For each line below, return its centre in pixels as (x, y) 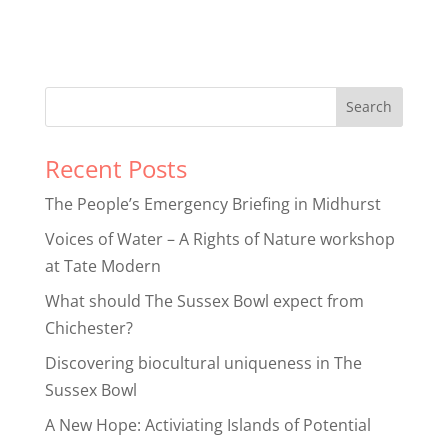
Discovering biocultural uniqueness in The (203, 362)
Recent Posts (115, 168)
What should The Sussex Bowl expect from (204, 300)
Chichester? (88, 327)
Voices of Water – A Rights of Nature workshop (219, 238)
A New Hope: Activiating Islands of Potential (207, 424)
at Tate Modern (102, 265)
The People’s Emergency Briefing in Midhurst (212, 203)
